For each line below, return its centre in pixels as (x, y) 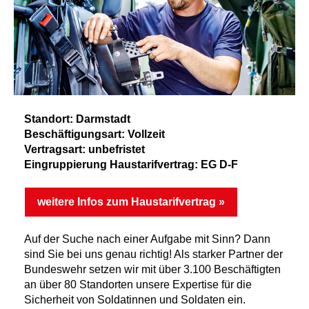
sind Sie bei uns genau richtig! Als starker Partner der (153, 254)
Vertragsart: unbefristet (86, 149)
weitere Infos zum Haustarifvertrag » (131, 202)
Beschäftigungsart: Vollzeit (94, 134)
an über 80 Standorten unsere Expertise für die (138, 285)
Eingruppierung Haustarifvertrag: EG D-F (131, 165)
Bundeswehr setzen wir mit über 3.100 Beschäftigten (152, 269)
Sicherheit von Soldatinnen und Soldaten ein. (136, 300)
